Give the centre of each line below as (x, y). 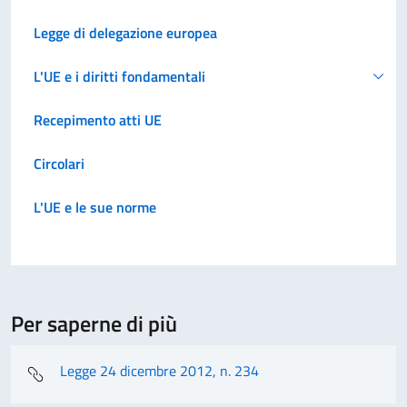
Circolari (59, 163)
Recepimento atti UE (98, 119)
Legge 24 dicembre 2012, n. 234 (159, 370)
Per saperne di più (94, 323)
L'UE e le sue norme (95, 207)
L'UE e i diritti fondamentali (119, 76)
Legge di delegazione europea (125, 32)
